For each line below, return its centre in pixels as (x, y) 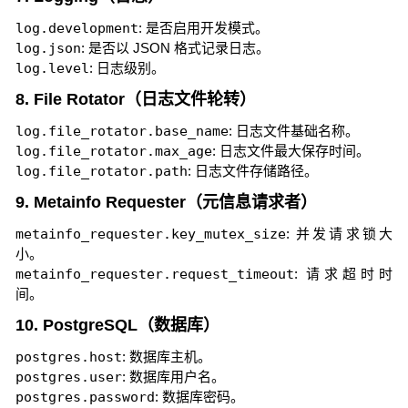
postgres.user (68, 377)
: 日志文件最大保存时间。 (291, 151)
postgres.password (85, 397)
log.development (76, 28)
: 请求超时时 (343, 274)
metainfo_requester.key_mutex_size (150, 234)
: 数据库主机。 (166, 357)
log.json (48, 48)
